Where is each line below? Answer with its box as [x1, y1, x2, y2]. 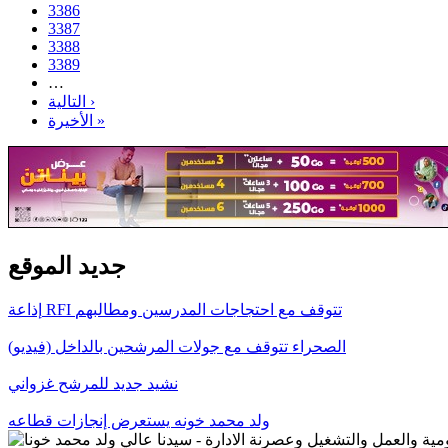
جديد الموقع [8, 253, 126, 280]
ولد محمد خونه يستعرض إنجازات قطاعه [8, 411, 270, 429]
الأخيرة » [93, 112, 105, 130]
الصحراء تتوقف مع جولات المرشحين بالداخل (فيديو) [8, 337, 346, 355]
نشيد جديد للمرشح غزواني [8, 374, 178, 392]
